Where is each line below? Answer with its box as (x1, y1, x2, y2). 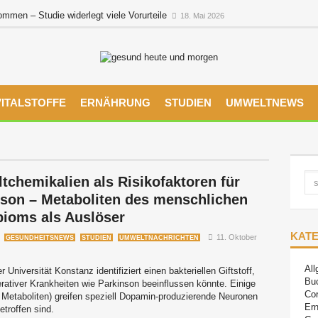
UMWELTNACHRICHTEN (119, 234, 199, 241)
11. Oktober (216, 233, 257, 241)
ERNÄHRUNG (80, 97, 150, 109)
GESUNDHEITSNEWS (6, 234, 74, 241)
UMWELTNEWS (226, 97, 304, 109)
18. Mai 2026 (180, 11, 224, 20)
